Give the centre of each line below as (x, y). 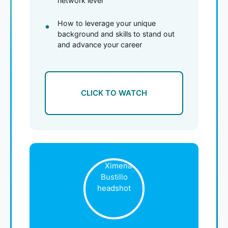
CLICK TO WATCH (114, 93)
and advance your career (100, 44)
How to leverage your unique (107, 23)
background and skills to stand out (116, 34)
